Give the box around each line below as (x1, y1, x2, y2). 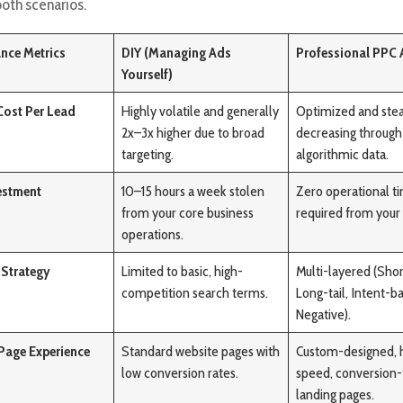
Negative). (296, 304, 352, 323)
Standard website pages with (121, 341, 281, 360)
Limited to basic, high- (121, 261, 244, 280)
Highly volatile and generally (121, 101, 280, 120)
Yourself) (121, 64, 174, 83)
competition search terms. (121, 282, 269, 301)
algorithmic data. (296, 144, 390, 163)
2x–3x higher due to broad (121, 122, 265, 141)
